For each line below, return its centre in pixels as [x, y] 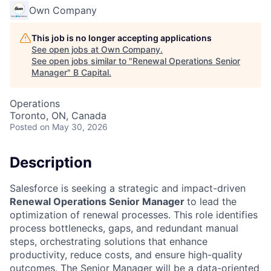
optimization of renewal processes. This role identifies [134, 214]
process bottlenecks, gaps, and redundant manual [124, 228]
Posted [24, 127]
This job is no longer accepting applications [122, 38]
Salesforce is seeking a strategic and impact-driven [128, 188]
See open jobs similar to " [82, 61]
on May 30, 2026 [74, 127]
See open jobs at [66, 49]
